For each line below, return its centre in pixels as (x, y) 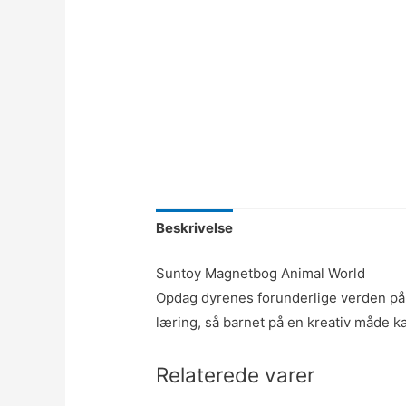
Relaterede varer (236, 374)
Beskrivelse (195, 228)
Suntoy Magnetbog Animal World (261, 273)
